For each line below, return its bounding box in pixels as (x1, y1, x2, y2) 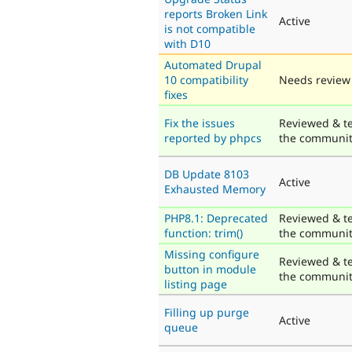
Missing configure (164, 246, 259, 262)
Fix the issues (164, 115, 235, 130)
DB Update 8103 (164, 166, 249, 181)
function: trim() (164, 225, 243, 240)
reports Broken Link (164, 5, 267, 21)
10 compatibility (164, 71, 248, 87)
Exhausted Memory (164, 181, 266, 196)
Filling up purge (164, 304, 249, 320)
